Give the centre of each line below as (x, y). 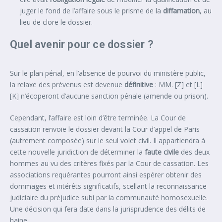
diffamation (181, 10)
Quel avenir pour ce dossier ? (82, 44)
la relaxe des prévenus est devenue (67, 84)
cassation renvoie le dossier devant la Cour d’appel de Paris (105, 129)
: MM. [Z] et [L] (179, 84)
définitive (140, 84)
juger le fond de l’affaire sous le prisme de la (91, 10)
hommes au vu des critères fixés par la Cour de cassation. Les (109, 163)
